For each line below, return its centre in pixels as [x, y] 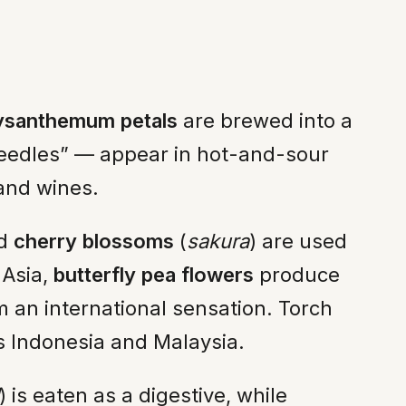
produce [297, 274]
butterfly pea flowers [154, 274]
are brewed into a [265, 120]
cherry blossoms [94, 241]
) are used [298, 241]
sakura [218, 241]
